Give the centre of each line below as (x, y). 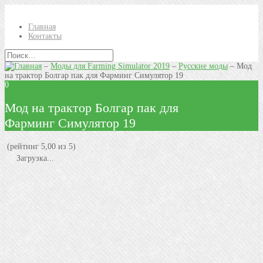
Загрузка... (34, 158)
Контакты (45, 36)
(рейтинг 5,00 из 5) (40, 146)
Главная (42, 27)
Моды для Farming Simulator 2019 (110, 66)
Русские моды (203, 66)
